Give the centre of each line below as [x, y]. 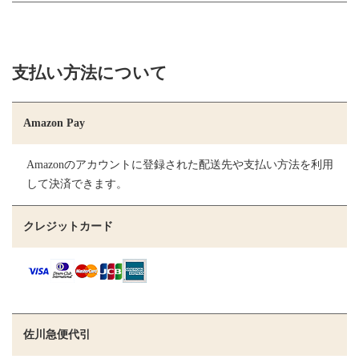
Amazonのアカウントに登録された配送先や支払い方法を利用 [179, 164]
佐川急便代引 [57, 334]
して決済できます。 [78, 184]
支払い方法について [90, 73]
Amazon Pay [54, 123]
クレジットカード [68, 226]
